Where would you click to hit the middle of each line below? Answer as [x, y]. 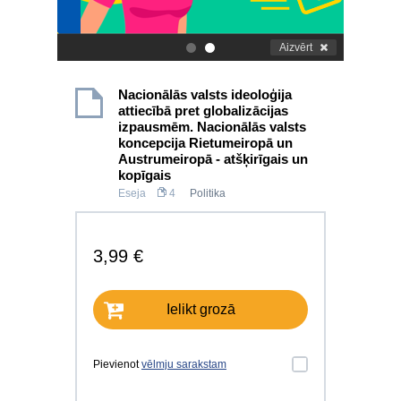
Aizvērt [296, 47]
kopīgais [145, 175]
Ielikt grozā [200, 309]
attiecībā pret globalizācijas [203, 111]
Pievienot [117, 364]
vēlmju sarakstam [184, 364]
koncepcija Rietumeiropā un [205, 143]
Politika [208, 193]
